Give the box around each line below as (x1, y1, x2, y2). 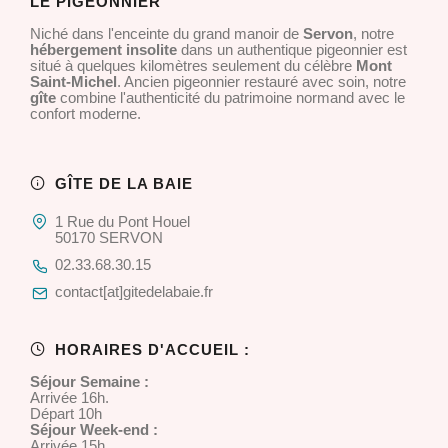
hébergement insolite (30, 41, 177, 58)
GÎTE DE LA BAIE (55, 175, 193, 192)
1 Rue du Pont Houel (55, 213, 190, 230)
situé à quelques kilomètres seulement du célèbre (30, 57, 356, 74)
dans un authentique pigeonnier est (177, 41, 407, 58)
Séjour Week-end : (30, 421, 158, 438)
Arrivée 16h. (30, 389, 109, 406)
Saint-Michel (30, 73, 117, 90)
